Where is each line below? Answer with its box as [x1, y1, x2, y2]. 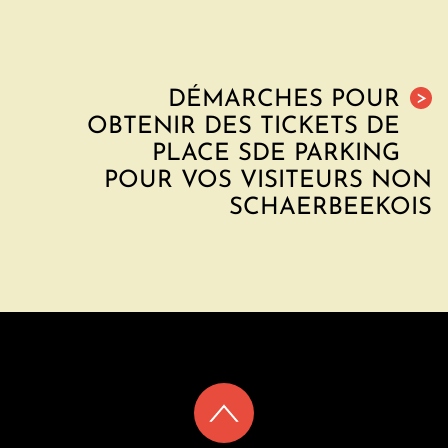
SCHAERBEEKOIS [229, 196, 432, 220]
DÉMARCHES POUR [168, 88, 400, 112]
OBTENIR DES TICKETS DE [87, 115, 400, 139]
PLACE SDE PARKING [152, 142, 400, 166]
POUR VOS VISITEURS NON [104, 169, 432, 193]
